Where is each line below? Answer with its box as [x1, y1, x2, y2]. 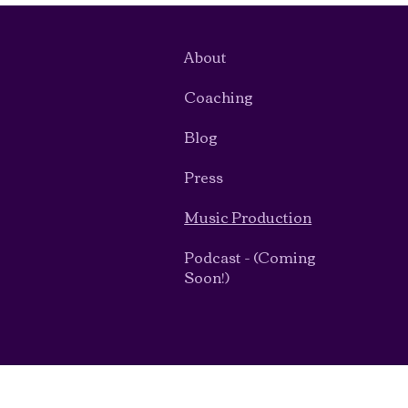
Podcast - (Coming [184, 243, 317, 270]
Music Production [184, 203, 312, 230]
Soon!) [184, 263, 230, 291]
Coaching [184, 83, 254, 110]
